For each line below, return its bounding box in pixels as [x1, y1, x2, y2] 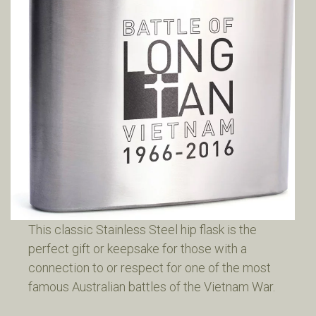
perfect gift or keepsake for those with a [28, 241, 247, 257]
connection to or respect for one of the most [28, 260, 271, 276]
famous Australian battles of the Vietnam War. [28, 279, 275, 295]
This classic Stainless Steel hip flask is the [28, 222, 257, 238]
